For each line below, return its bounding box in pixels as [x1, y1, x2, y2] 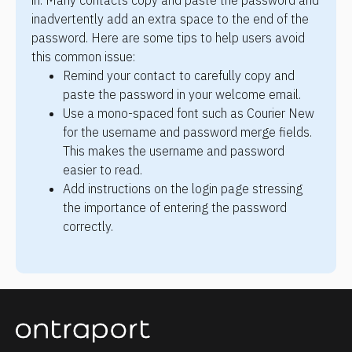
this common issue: [31, 49, 135, 65]
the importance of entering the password [63, 200, 287, 216]
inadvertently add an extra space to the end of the [31, 11, 309, 27]
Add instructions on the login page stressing [63, 181, 302, 197]
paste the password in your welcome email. [63, 86, 301, 103]
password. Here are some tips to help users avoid [31, 30, 305, 46]
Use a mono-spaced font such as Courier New [63, 105, 314, 122]
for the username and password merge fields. [63, 124, 312, 141]
